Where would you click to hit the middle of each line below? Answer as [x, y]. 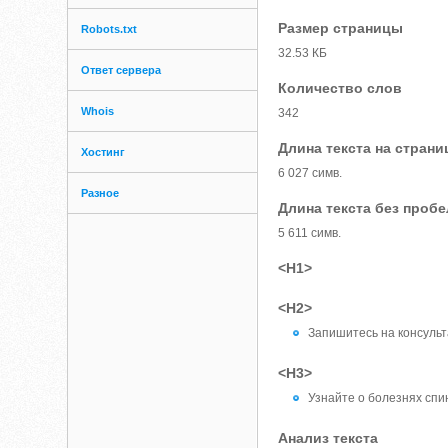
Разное [100, 193]
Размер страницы [341, 28]
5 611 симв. [310, 233]
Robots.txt [109, 29]
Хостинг [103, 152]
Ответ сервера [121, 70]
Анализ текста [328, 438]
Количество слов [340, 88]
